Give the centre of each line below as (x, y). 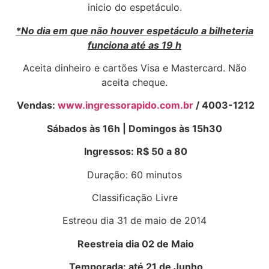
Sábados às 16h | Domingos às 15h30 (134, 128)
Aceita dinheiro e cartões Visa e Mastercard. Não (134, 68)
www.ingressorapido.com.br (125, 105)
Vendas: (37, 105)
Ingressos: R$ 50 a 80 (136, 152)
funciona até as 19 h (134, 45)
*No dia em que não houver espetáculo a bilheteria (134, 30)
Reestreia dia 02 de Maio (136, 243)
